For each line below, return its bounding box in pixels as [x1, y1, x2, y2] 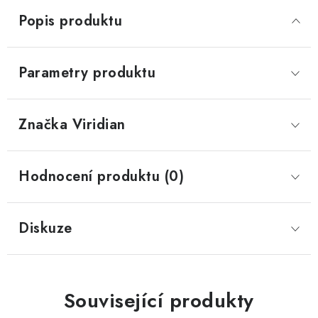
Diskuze [18, 218, 72, 238]
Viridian [67, 114, 126, 135]
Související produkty [63, 286, 254, 315]
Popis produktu [18, 11, 122, 31]
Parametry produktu [18, 62, 155, 83]
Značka [18, 114, 67, 135]
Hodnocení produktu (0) [18, 166, 184, 187]
